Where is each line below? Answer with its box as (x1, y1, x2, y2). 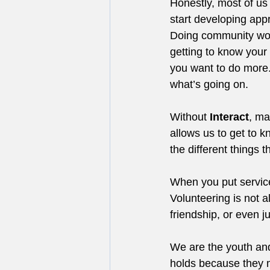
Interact (210, 111, 249, 123)
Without (170, 111, 210, 123)
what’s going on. (170, 78, 248, 90)
